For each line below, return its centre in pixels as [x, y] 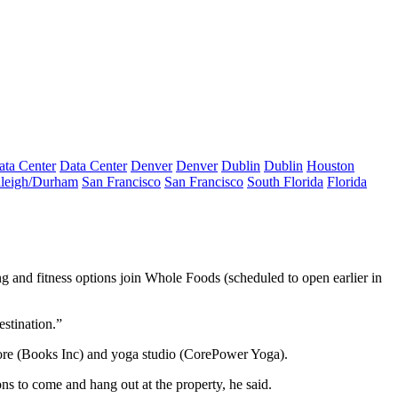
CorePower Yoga [232, 354]
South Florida [285, 182]
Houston [330, 166]
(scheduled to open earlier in [301, 278]
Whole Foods [183, 278]
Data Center [93, 166]
